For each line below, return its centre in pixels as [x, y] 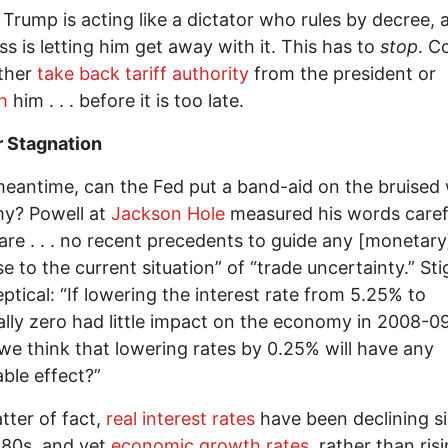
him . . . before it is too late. [126, 100]
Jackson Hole [168, 213]
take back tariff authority [143, 73]
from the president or [342, 73]
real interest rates [180, 418]
